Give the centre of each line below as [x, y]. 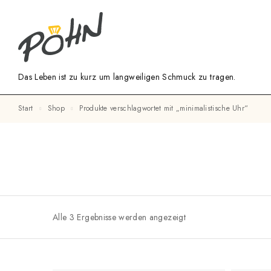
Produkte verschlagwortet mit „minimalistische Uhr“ [166, 109]
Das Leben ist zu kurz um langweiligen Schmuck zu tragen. [127, 77]
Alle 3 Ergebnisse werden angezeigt [119, 217]
